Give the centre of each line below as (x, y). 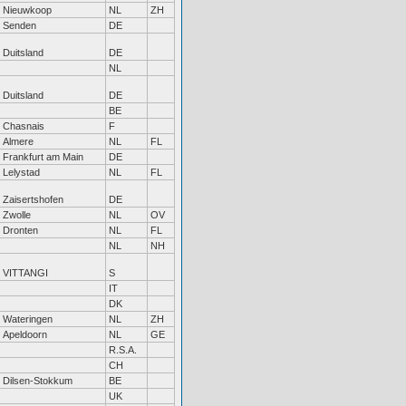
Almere (18, 141)
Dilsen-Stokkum (38, 381)
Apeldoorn (25, 334)
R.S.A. (123, 350)
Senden (19, 25)
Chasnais (24, 126)
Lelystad (21, 172)
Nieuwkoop (27, 10)
